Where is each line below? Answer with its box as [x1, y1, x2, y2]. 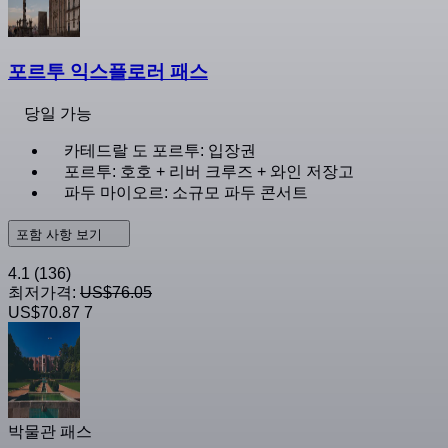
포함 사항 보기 [16, 227, 106, 243]
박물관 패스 [8, 423, 92, 441]
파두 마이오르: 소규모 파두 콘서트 [64, 184, 308, 202]
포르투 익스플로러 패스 [8, 61, 208, 83]
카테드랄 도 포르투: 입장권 [64, 142, 256, 160]
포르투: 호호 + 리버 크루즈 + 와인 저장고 [64, 163, 354, 181]
